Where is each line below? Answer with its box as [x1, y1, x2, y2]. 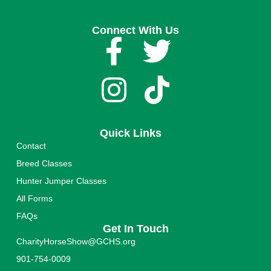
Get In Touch [102, 222, 169, 235]
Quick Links [100, 126, 162, 139]
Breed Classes [16, 158, 72, 168]
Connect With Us [92, 24, 179, 37]
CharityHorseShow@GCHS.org [16, 236, 135, 246]
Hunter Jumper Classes [16, 175, 106, 186]
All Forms [16, 193, 53, 203]
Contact [16, 140, 46, 151]
